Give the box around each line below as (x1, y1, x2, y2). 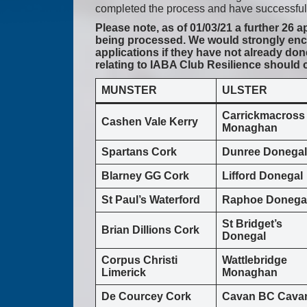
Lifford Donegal (222, 170, 303, 182)
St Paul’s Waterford (101, 194, 200, 206)
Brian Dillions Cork (101, 224, 199, 236)
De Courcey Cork (101, 291, 191, 303)
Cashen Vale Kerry (101, 116, 198, 128)
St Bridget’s (222, 218, 282, 230)
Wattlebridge (222, 254, 287, 267)
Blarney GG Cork (101, 170, 189, 182)
